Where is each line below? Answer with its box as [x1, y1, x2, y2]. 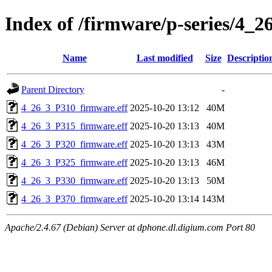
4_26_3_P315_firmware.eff [21, 120, 127, 131]
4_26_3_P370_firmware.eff [21, 193, 127, 204]
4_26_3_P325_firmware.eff [21, 157, 127, 168]
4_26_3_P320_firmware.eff [21, 138, 127, 149]
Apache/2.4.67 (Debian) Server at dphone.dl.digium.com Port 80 [5, 222, 255, 233]
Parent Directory [21, 84, 84, 95]
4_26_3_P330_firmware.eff [21, 175, 127, 186]
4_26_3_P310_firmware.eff [21, 102, 127, 113]
